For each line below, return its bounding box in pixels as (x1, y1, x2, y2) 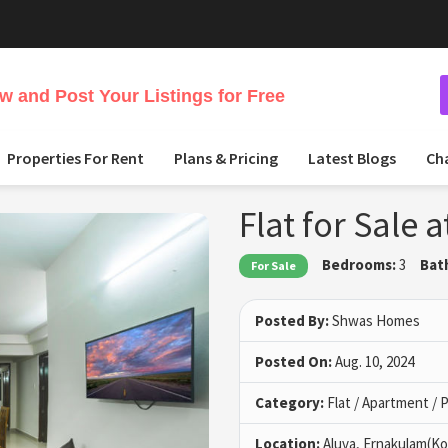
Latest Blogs (308, 148, 396, 168)
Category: (255, 393, 324, 413)
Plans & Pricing (174, 148, 278, 168)
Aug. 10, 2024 (332, 352, 414, 372)
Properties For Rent (7, 148, 144, 168)
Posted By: (255, 311, 329, 331)
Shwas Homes (329, 311, 420, 331)
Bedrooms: (322, 255, 397, 274)
